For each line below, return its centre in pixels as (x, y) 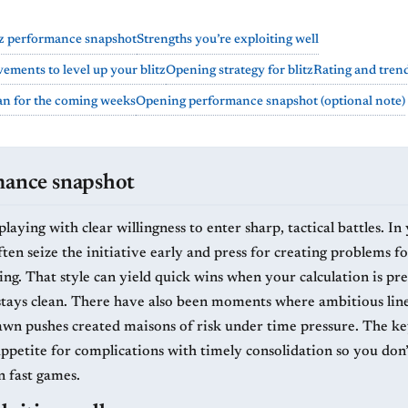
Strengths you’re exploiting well (228, 41)
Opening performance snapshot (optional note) (270, 102)
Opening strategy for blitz (240, 71)
